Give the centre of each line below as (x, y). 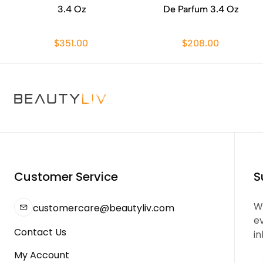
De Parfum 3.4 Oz (201, 9)
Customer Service (66, 177)
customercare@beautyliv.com (104, 208)
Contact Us (40, 232)
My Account (42, 255)
